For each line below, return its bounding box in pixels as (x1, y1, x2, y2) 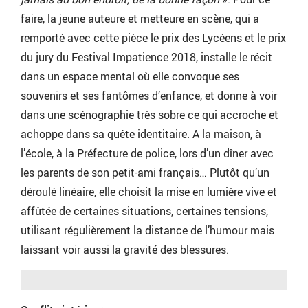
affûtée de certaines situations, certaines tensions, (21, 203, 268, 219)
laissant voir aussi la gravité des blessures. (21, 242, 229, 258)
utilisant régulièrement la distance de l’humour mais (21, 223, 274, 239)
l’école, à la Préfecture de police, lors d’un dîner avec (21, 146, 274, 162)
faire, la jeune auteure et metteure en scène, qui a (21, 11, 259, 27)
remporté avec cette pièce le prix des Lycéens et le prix (21, 30, 286, 46)
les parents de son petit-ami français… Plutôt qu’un (21, 165, 269, 181)
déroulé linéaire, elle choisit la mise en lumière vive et (21, 184, 277, 200)
